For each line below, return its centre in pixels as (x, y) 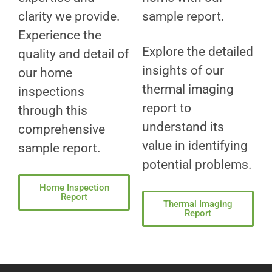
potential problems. (197, 164)
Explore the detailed (198, 51)
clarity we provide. (69, 16)
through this (53, 110)
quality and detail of (73, 54)
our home (45, 73)
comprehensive (62, 129)
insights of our (183, 70)
